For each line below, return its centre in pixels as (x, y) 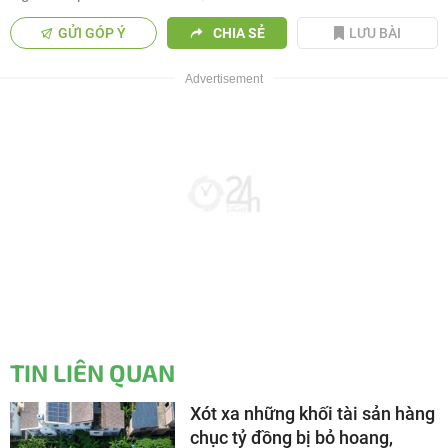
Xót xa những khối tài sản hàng (312, 413)
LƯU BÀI (375, 32)
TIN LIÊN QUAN (92, 372)
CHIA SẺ (238, 32)
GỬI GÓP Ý (92, 32)
